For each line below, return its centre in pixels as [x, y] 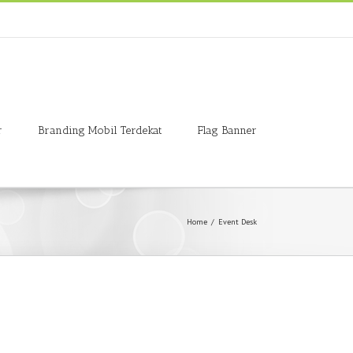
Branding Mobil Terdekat [100, 130]
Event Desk [238, 222]
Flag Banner [227, 130]
